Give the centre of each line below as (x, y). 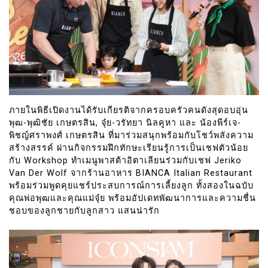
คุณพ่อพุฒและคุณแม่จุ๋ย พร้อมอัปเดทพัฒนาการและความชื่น (133, 198)
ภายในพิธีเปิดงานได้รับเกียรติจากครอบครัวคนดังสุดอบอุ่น (129, 110)
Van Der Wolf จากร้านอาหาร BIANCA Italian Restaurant (131, 173)
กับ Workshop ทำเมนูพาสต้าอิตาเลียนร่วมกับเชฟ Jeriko (125, 160)
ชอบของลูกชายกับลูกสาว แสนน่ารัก (84, 211)
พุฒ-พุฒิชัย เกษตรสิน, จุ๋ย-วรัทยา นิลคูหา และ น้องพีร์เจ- (125, 123)
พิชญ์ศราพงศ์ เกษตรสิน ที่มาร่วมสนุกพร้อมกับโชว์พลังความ (131, 135)
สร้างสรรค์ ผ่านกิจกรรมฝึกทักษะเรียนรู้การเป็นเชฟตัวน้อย (129, 148)
